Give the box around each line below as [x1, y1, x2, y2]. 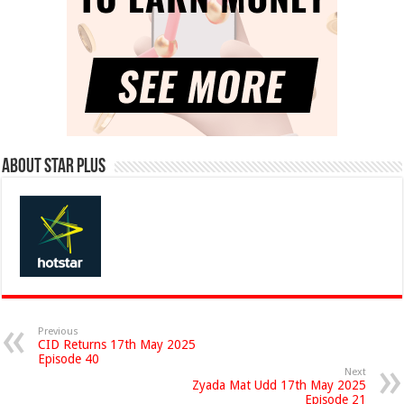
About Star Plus [2, 157, 106, 178]
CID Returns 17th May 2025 [38, 337, 197, 352]
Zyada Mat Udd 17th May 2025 [191, 378, 366, 392]
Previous [38, 326, 79, 337]
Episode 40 [38, 352, 100, 366]
